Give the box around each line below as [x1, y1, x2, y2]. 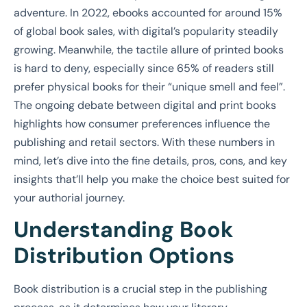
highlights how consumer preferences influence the [14, 116, 270, 131]
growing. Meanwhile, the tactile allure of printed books [14, 42, 284, 57]
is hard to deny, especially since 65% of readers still [14, 60, 274, 75]
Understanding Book [14, 214, 234, 244]
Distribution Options [14, 241, 234, 270]
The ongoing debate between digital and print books [14, 97, 276, 112]
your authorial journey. [14, 190, 125, 205]
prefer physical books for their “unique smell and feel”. [14, 79, 285, 94]
